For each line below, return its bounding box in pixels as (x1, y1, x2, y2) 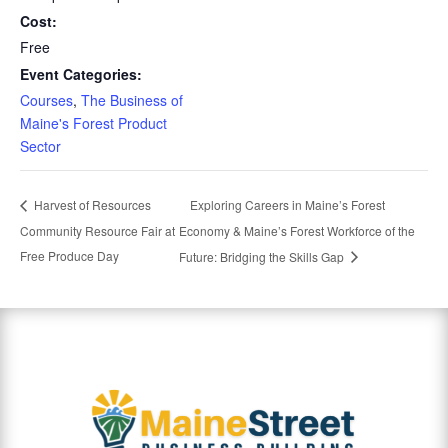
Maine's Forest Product (20, 113, 167, 133)
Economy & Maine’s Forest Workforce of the (179, 222, 416, 240)
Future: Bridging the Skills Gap (179, 247, 348, 265)
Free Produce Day (20, 246, 119, 264)
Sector (20, 136, 61, 156)
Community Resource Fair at (20, 221, 175, 239)
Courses (20, 90, 73, 110)
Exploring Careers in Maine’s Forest (190, 195, 386, 213)
